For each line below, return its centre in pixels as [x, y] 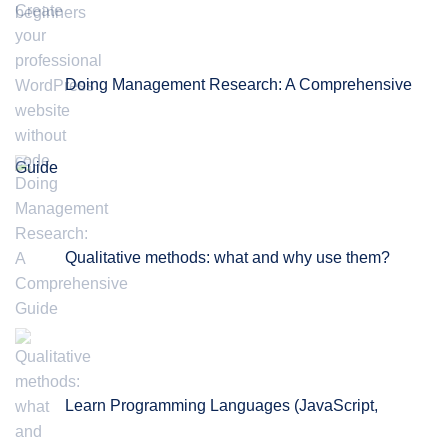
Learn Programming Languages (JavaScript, [221, 406]
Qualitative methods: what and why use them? [227, 258]
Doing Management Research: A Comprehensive [238, 85]
